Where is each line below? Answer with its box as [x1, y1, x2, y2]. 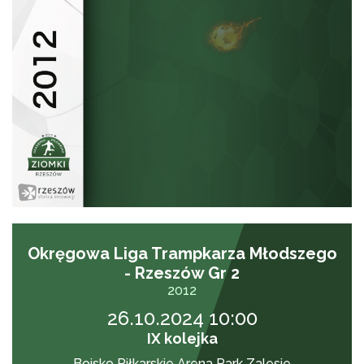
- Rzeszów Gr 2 [124, 262, 240, 283]
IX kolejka [146, 329, 218, 347]
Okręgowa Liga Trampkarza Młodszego [27, 243, 337, 263]
